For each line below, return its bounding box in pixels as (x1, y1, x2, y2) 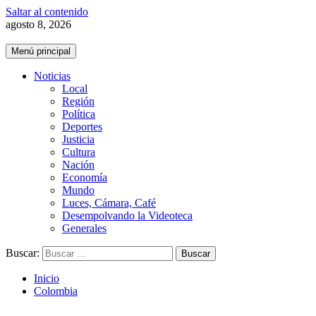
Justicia (62, 133, 95, 145)
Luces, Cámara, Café (62, 197, 156, 209)
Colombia (34, 285, 78, 297)
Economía (62, 171, 107, 183)
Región (62, 95, 95, 107)
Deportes (62, 121, 102, 133)
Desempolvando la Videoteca (62, 209, 193, 221)
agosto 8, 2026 (6, 18, 71, 30)
